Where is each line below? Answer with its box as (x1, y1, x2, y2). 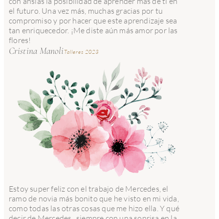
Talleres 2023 (64, 48, 99, 56)
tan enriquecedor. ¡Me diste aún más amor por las (9, 25, 178, 36)
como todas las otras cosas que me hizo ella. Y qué (9, 203, 180, 213)
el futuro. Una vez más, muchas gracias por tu (9, 6, 163, 16)
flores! (9, 35, 31, 45)
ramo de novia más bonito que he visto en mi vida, (9, 193, 179, 203)
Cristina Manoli (9, 45, 64, 57)
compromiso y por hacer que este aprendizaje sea (9, 16, 177, 26)
